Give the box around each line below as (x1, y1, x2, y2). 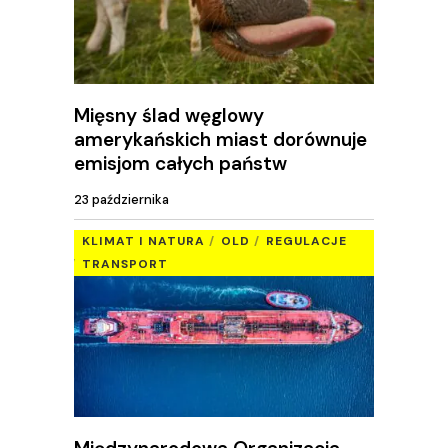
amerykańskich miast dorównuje (74, 126, 367, 152)
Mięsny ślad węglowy (74, 102, 264, 128)
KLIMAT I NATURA (82, 233, 205, 249)
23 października (74, 191, 169, 209)
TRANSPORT (82, 256, 168, 272)
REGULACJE (266, 233, 347, 249)
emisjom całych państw (74, 150, 287, 176)
